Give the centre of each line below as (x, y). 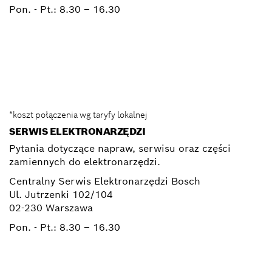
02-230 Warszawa (51, 208)
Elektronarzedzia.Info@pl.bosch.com (145, 81)
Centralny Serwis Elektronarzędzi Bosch (105, 182)
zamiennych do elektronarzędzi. (85, 162)
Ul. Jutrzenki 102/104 (61, 195)
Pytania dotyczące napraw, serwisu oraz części (120, 149)
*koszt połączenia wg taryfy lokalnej (78, 115)
